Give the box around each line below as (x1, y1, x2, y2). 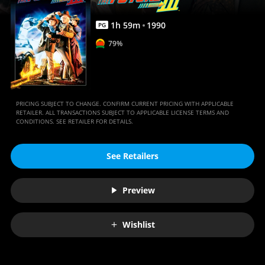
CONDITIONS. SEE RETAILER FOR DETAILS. (15, 117, 133, 125)
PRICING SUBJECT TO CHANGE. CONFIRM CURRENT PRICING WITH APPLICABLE (15, 99, 234, 108)
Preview (122, 185, 155, 196)
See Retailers (106, 150, 159, 162)
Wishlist (122, 219, 155, 231)
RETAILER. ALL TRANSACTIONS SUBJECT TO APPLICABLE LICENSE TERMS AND (15, 108, 229, 117)
